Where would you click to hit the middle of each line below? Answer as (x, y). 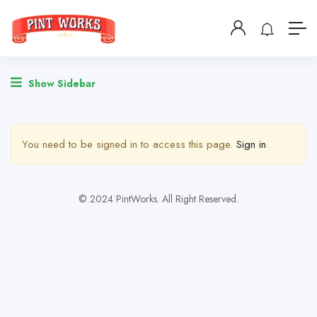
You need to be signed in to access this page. (129, 144)
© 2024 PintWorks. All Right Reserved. (158, 199)
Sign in (251, 144)
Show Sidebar (60, 83)
